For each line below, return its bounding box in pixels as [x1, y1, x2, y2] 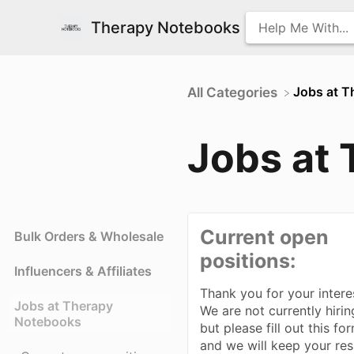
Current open [200, 224, 330, 249]
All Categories [187, 85, 278, 101]
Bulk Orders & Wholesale [14, 228, 164, 244]
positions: [200, 248, 296, 273]
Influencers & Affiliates [14, 262, 152, 279]
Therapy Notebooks [91, 18, 240, 37]
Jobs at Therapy [14, 297, 113, 314]
